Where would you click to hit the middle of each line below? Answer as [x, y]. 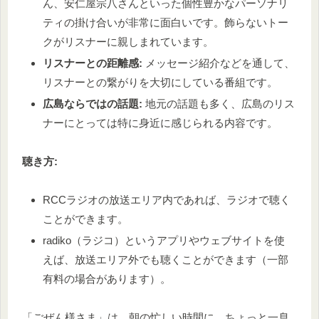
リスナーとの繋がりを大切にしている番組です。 [160, 82]
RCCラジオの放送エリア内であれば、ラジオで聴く [167, 199]
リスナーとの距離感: [93, 63]
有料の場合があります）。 [107, 278]
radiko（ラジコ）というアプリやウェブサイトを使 [164, 240]
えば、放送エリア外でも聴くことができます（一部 [166, 259]
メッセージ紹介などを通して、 [219, 63]
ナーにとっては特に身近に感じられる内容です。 [160, 122]
